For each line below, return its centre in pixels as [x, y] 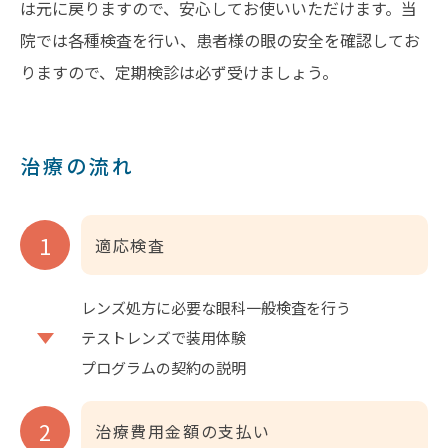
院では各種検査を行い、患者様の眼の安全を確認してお [220, 40]
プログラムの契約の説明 [163, 368]
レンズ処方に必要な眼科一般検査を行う [216, 308]
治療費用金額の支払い [183, 431]
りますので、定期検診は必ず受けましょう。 [179, 72]
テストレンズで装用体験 [163, 338]
